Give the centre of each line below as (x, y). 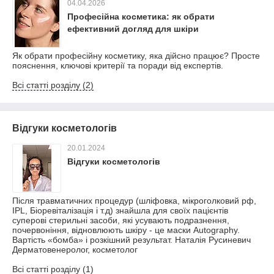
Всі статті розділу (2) (53, 85)
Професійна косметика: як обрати (141, 17)
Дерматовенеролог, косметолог (75, 250)
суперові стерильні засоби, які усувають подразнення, (121, 220)
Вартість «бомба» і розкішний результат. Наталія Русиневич (131, 240)
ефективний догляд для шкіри (133, 29)
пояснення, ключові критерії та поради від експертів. (118, 65)
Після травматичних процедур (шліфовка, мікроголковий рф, (134, 201)
